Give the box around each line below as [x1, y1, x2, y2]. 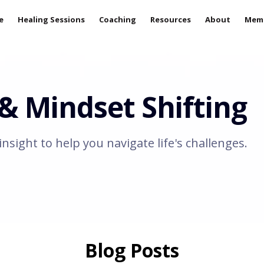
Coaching [99, 14, 137, 25]
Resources [150, 14, 192, 25]
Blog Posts [85, 237, 179, 263]
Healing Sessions [18, 14, 85, 25]
